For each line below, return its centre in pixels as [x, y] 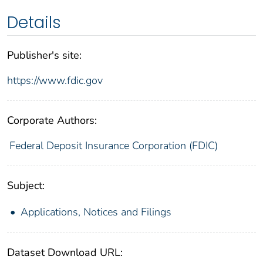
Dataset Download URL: [65, 253]
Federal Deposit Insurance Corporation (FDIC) [113, 146]
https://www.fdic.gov [55, 81]
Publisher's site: [44, 55]
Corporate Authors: [52, 121]
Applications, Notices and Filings [96, 212]
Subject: [26, 186]
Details [34, 23]
